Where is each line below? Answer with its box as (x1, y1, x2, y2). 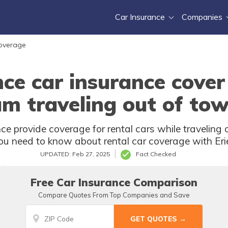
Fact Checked (136, 150, 176, 158)
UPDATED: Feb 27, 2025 (40, 150, 110, 158)
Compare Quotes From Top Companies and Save (38, 191, 190, 199)
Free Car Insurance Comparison (31, 176, 197, 189)
